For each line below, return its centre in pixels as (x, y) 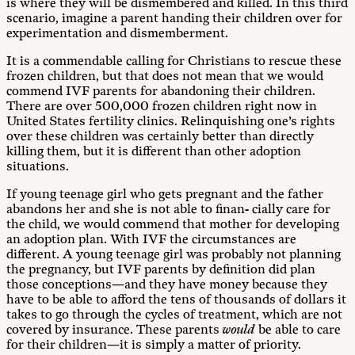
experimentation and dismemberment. (117, 34)
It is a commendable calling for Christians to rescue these (174, 61)
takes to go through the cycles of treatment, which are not (174, 315)
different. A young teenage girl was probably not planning (174, 255)
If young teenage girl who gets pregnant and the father (165, 195)
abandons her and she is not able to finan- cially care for (168, 210)
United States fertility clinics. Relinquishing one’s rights (171, 122)
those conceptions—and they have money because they (167, 285)
